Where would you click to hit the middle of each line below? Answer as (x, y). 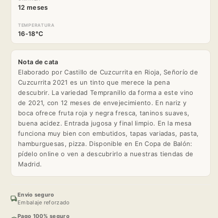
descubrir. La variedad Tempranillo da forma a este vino (106, 92)
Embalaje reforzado (44, 202)
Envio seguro (36, 194)
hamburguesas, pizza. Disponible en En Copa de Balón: (105, 143)
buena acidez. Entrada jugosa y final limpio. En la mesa (105, 123)
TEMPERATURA (36, 25)
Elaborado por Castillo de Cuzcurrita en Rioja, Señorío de (108, 72)
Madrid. (30, 164)
